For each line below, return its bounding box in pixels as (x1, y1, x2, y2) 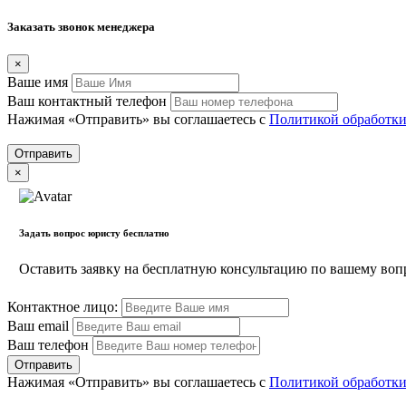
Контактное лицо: (7, 298, 118, 314)
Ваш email (7, 317, 69, 333)
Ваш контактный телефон (7, 93, 167, 110)
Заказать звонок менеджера (7, 20, 155, 34)
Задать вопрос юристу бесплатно (19, 227, 170, 238)
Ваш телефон (7, 336, 89, 353)
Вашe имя (7, 74, 68, 91)
